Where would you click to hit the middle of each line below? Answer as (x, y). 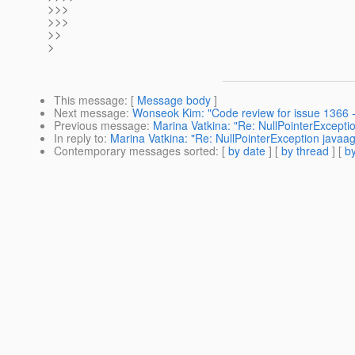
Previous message (100, 126)
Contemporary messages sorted (135, 151)
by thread (305, 151)
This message (89, 100)
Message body (174, 100)
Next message (90, 113)
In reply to (79, 138)
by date (247, 151)
